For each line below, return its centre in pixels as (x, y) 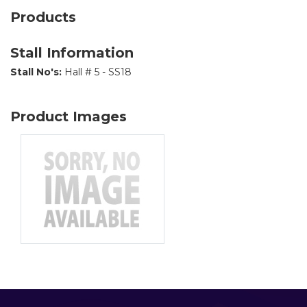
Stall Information (72, 53)
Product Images (69, 116)
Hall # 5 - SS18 (97, 72)
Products (43, 17)
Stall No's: (36, 72)
